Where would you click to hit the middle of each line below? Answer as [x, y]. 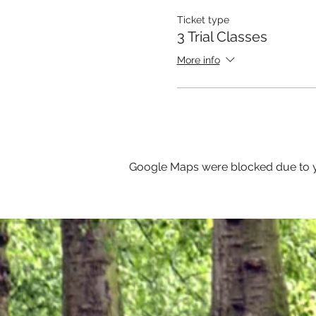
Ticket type [203, 19]
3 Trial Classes [222, 36]
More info [198, 60]
